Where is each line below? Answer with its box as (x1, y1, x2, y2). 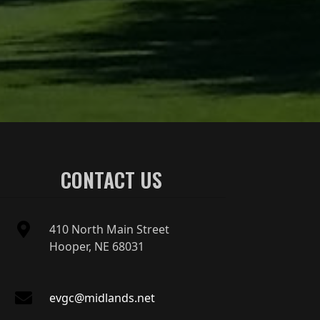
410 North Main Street (49, 221, 169, 238)
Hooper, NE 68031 (49, 239, 144, 255)
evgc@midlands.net (49, 290, 155, 306)
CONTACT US (61, 165, 163, 195)
